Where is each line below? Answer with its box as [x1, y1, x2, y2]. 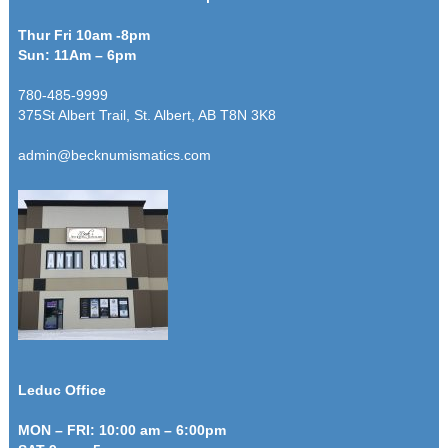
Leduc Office [17, 381, 106, 398]
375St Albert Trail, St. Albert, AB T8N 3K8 [17, 106, 276, 123]
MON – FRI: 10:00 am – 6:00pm [17, 421, 226, 438]
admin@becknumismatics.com [17, 146, 211, 163]
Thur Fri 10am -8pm [17, 26, 150, 43]
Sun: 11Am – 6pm [17, 46, 136, 63]
